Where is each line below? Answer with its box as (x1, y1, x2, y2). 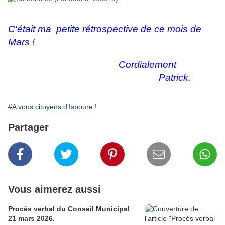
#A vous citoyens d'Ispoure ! (8, 103, 97, 111)
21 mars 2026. (8, 214, 55, 223)
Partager (8, 122, 49, 133)
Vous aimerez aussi (8, 184, 101, 195)
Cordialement (8, 59, 176, 70)
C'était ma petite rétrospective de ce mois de (8, 24, 201, 35)
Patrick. (8, 72, 191, 83)
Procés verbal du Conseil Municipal (8, 205, 130, 213)
